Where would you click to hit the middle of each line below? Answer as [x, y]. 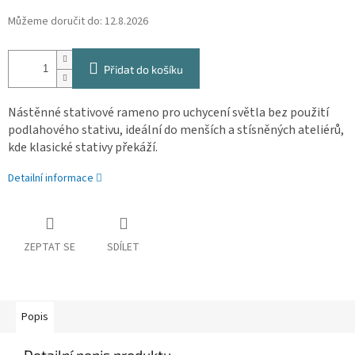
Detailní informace [51, 179]
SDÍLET [123, 248]
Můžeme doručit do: [55, 22]
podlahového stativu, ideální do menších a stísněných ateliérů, [176, 130]
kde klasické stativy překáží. [83, 148]
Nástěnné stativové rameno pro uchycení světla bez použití [168, 113]
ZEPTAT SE [50, 248]
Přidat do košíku [143, 70]
